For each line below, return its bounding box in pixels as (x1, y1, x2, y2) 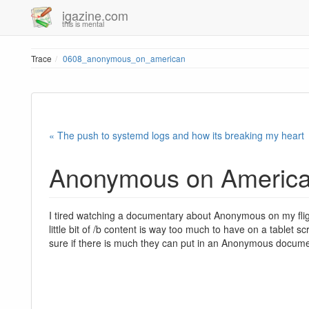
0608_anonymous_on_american (63, 52, 186, 64)
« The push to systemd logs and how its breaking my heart (49, 128, 304, 143)
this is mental (62, 19, 104, 29)
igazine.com (62, 6, 128, 24)
